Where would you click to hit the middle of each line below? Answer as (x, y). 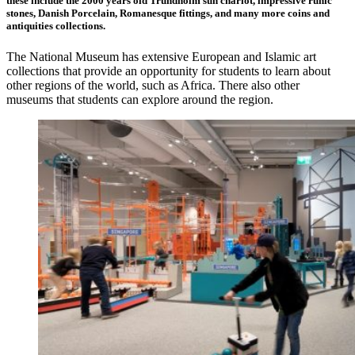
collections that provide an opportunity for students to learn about (168, 71)
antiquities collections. (56, 25)
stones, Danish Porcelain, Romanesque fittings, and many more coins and (168, 13)
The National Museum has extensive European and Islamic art (161, 56)
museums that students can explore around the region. (140, 99)
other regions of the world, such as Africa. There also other (153, 85)
